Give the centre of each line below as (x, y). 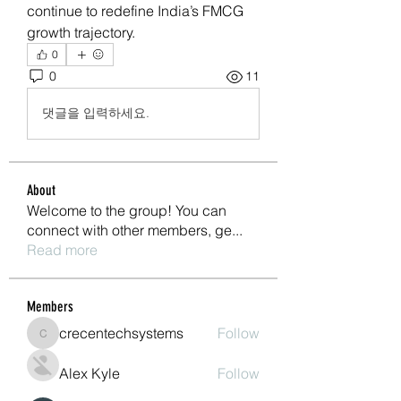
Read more (62, 249)
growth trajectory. (81, 32)
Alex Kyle (90, 373)
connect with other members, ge (129, 230)
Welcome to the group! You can (127, 210)
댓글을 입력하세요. (96, 113)
